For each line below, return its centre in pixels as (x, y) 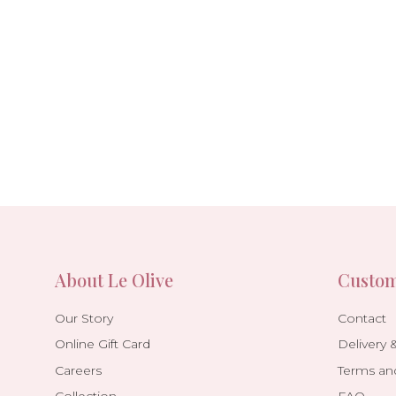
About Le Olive (114, 280)
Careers (78, 370)
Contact (362, 319)
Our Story (84, 319)
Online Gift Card (103, 344)
